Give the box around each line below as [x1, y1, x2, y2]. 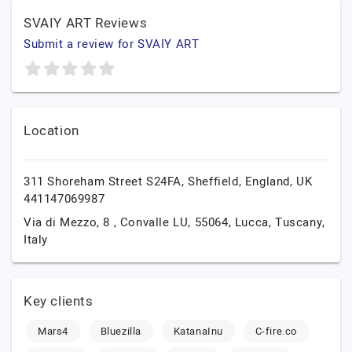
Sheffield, [188, 173, 245, 190]
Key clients [24, 291, 93, 311]
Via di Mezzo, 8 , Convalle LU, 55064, [24, 214, 235, 231]
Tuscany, [275, 214, 325, 231]
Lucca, [234, 214, 276, 231]
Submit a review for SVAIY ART [24, 35, 200, 53]
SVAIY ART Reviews [24, 13, 148, 33]
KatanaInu [173, 324, 224, 339]
